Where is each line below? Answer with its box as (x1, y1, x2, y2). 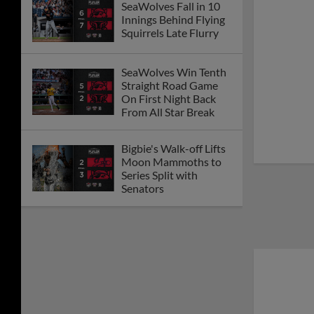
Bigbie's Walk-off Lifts (121, 141, 226, 155)
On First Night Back (121, 91, 216, 105)
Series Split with (121, 168, 198, 182)
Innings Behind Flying (121, 12, 225, 26)
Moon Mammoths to (121, 154, 221, 168)
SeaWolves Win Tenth (121, 64, 226, 78)
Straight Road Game (121, 78, 218, 92)
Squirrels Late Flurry (121, 25, 219, 39)
